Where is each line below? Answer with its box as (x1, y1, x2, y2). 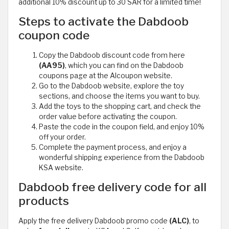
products (18, 194, 69, 209)
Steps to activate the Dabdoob (18, 14, 189, 29)
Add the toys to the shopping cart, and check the (39, 102, 201, 111)
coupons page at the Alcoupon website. (39, 72, 172, 80)
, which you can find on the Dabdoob (65, 61, 184, 70)
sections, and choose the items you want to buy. (39, 92, 200, 101)
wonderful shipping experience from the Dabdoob (39, 153, 204, 162)
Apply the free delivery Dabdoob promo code (18, 217, 169, 225)
